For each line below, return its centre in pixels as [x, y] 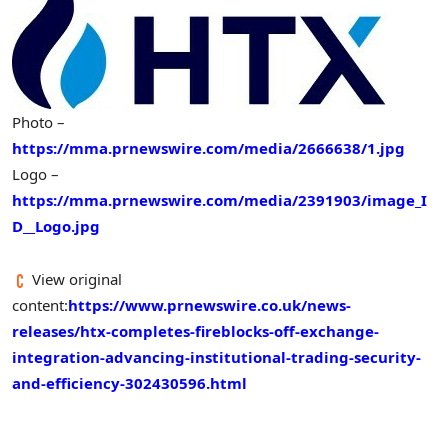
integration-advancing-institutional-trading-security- [216, 356]
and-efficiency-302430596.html [129, 382]
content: [40, 304]
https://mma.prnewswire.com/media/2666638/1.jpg [208, 148]
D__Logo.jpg [56, 226]
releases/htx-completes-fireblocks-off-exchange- [195, 330]
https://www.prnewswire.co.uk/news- [209, 304]
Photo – [38, 122]
